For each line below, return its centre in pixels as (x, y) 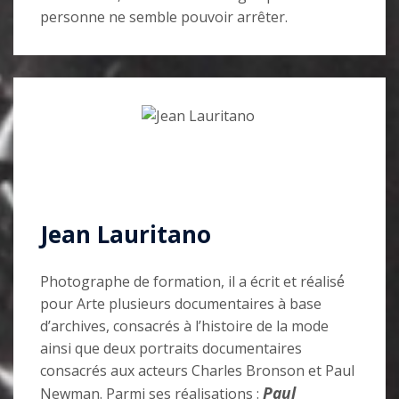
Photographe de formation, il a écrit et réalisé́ (192, 282)
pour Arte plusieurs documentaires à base (181, 304)
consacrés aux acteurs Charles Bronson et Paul (197, 371)
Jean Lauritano (126, 235)
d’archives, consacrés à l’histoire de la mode (184, 326)
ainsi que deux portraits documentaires (171, 349)
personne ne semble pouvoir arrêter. (164, 17)
